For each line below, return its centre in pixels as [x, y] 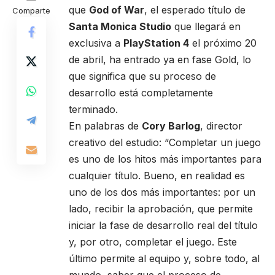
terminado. [93, 109]
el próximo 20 [223, 43]
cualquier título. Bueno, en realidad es [157, 175]
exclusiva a [96, 43]
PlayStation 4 [156, 43]
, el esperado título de [195, 10]
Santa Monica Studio [120, 26]
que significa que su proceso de [142, 76]
